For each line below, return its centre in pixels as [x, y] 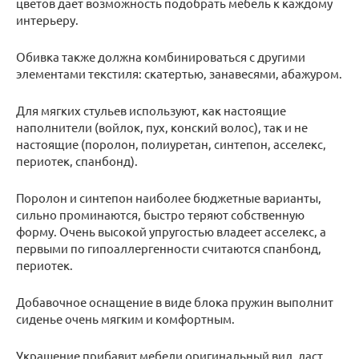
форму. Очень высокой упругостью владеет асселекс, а [171, 232]
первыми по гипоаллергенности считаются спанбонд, [169, 248]
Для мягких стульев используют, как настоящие [151, 111]
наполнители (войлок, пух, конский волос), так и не [162, 127]
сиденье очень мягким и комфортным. [125, 319]
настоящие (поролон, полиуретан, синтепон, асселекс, [171, 144]
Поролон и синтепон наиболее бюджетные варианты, [169, 198]
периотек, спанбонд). [77, 161]
